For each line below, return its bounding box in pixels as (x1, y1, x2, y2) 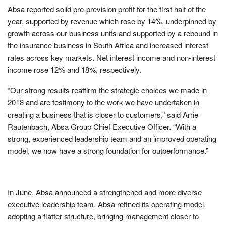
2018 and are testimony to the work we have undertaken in (8, 96, 199, 107)
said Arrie (167, 108, 198, 120)
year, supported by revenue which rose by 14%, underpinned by (8, 15, 216, 26)
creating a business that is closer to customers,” (8, 108, 167, 120)
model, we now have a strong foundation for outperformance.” (8, 145, 208, 156)
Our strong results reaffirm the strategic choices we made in (10, 84, 207, 95)
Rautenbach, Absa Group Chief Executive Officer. (8, 121, 171, 132)
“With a (171, 121, 196, 132)
